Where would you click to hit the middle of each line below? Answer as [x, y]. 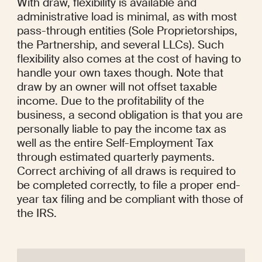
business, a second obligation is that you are [130, 115]
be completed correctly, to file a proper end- [128, 185]
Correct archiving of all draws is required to [126, 171]
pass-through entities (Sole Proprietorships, [127, 31]
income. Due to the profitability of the [110, 101]
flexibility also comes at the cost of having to [129, 59]
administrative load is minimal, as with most [127, 17]
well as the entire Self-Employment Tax [115, 143]
